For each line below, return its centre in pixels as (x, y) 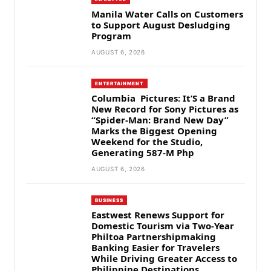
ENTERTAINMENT (119, 83)
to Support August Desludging (161, 25)
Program (113, 36)
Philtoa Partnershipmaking (154, 237)
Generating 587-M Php (143, 152)
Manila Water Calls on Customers (167, 14)
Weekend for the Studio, (147, 142)
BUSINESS (109, 200)
